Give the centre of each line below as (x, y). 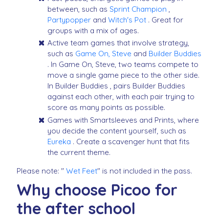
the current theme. (79, 152)
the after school (76, 208)
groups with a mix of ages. (93, 31)
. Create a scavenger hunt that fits (131, 141)
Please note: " (41, 171)
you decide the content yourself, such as (117, 131)
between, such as (79, 9)
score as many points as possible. (107, 108)
